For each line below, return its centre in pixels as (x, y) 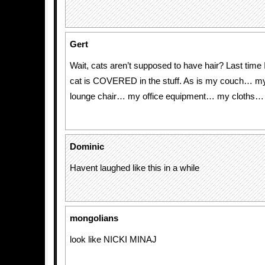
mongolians (94, 218)
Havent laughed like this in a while (135, 168)
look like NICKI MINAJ (113, 240)
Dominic (87, 147)
